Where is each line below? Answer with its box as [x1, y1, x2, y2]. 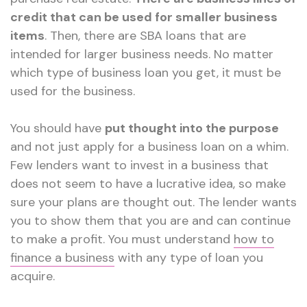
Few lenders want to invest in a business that [10, 157, 269, 173]
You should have [10, 120, 105, 136]
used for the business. [10, 83, 135, 99]
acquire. [10, 268, 55, 284]
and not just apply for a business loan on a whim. [10, 138, 288, 155]
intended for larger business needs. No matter [10, 46, 273, 62]
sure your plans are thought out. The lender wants [10, 194, 297, 210]
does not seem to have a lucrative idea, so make [10, 175, 286, 192]
